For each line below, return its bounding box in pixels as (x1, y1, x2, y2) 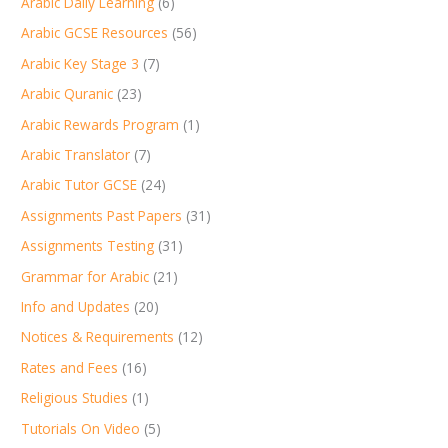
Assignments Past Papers (21, 205, 183, 225)
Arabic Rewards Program (21, 114, 180, 134)
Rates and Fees (21, 357, 119, 377)
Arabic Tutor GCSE (21, 175, 138, 195)
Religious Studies (21, 388, 129, 408)
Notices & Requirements (21, 327, 175, 347)
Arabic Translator (21, 144, 131, 164)
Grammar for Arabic (21, 266, 150, 286)
